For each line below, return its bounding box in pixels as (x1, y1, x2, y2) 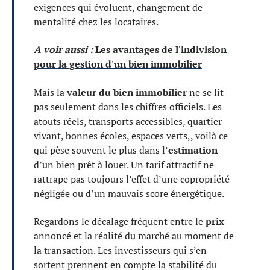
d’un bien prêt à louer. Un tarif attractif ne (34, 157, 214, 171)
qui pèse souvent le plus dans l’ (34, 143, 168, 157)
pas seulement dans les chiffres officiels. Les (34, 99, 222, 113)
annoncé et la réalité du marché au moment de (34, 229, 234, 242)
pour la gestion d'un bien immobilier (34, 57, 202, 71)
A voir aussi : (34, 43, 93, 56)
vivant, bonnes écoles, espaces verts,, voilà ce (34, 128, 228, 142)
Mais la (34, 85, 67, 99)
